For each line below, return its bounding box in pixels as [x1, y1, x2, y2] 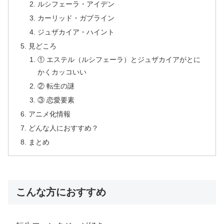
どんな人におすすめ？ [28, 123, 99, 132]
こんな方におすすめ [16, 186, 106, 198]
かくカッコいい [37, 68, 86, 76]
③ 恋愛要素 [37, 96, 74, 104]
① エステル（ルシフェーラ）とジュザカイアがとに [37, 55, 200, 64]
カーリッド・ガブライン [37, 13, 114, 22]
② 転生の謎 [37, 82, 74, 90]
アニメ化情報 [28, 110, 71, 118]
